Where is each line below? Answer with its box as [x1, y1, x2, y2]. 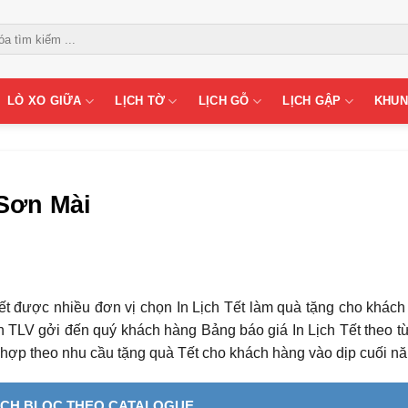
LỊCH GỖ [198, 94, 250, 107]
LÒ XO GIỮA [7, 94, 82, 107]
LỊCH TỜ [115, 94, 166, 107]
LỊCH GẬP [282, 94, 342, 107]
